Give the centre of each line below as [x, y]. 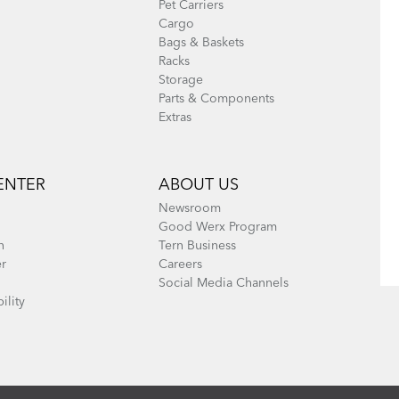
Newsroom [189, 208]
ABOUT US [198, 185]
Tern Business [197, 246]
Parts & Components [216, 99]
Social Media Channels [223, 283]
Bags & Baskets [201, 43]
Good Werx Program [217, 227]
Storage [180, 80]
